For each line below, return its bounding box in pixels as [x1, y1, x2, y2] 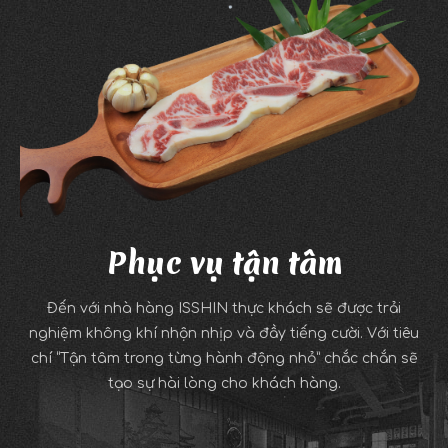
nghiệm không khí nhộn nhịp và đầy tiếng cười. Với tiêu [29, 325, 419, 341]
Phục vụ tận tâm [106, 242, 342, 284]
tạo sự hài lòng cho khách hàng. [107, 375, 341, 391]
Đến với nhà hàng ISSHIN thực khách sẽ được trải [47, 300, 401, 316]
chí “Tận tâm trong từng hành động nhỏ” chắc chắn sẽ [30, 350, 418, 366]
